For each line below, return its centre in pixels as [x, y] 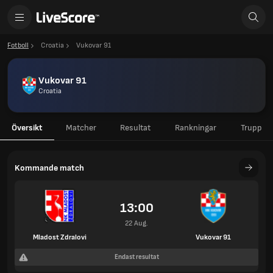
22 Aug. [136, 223]
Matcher [81, 128]
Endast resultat [136, 257]
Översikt [27, 128]
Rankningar [196, 128]
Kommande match [49, 168]
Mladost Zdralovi [60, 237]
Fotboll [18, 45]
